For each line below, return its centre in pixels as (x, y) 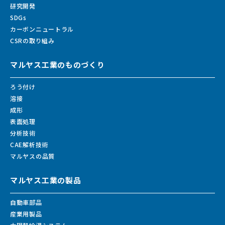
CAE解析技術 (29, 145)
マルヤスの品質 (32, 156)
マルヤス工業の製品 (46, 180)
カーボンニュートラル (42, 29)
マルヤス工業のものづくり (58, 65)
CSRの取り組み (32, 40)
